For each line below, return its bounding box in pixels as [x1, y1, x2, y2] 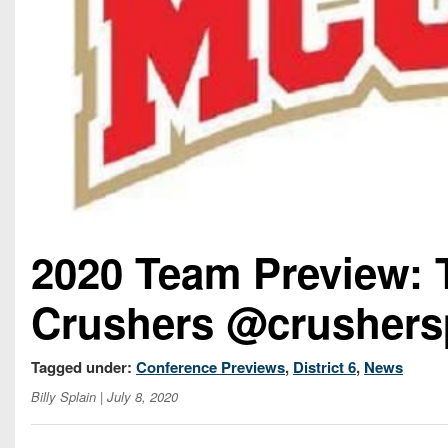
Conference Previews [136, 356, 285, 379]
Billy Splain [31, 387, 96, 407]
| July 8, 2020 [96, 387, 178, 407]
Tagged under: [31, 356, 136, 379]
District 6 [293, 356, 356, 379]
